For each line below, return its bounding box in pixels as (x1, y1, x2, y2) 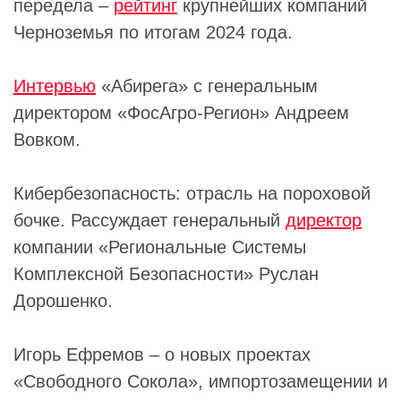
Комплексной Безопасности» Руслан (13, 263, 319, 284)
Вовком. (13, 129, 81, 149)
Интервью (13, 75, 96, 96)
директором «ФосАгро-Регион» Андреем (13, 102, 349, 123)
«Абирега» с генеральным (96, 75, 318, 96)
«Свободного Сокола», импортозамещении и (13, 371, 388, 391)
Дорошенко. (13, 290, 113, 311)
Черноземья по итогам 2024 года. (13, 21, 293, 42)
